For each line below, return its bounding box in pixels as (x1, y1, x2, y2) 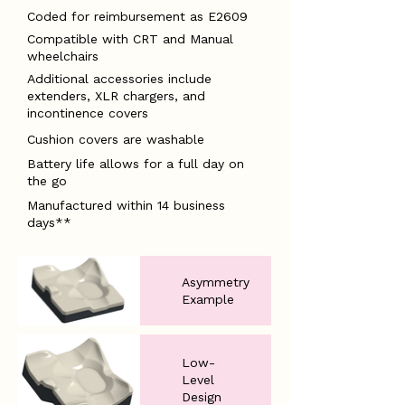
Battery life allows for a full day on (27, 156, 244, 171)
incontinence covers (27, 106, 148, 120)
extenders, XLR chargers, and (27, 89, 205, 103)
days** (27, 215, 71, 230)
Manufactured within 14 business (27, 198, 225, 212)
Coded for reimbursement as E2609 (27, 9, 248, 24)
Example (182, 291, 234, 306)
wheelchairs (27, 49, 99, 63)
